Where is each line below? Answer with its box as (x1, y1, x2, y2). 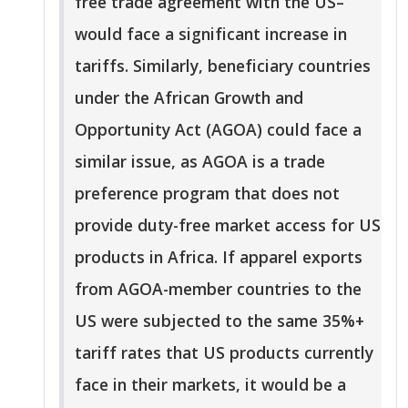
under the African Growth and (75, 86, 303, 108)
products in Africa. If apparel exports (75, 245, 362, 268)
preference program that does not (75, 181, 340, 204)
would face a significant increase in (75, 22, 347, 45)
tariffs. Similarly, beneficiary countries (75, 54, 371, 76)
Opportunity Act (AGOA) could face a (75, 117, 362, 140)
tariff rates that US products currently (75, 341, 373, 363)
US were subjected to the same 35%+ (75, 309, 364, 331)
